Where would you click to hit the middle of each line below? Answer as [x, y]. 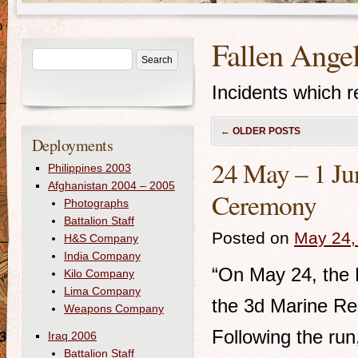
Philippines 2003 [89, 168]
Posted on [251, 238]
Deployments [73, 145]
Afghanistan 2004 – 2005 [111, 185]
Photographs [96, 203]
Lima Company [102, 291]
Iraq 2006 [72, 336]
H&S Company [101, 238]
